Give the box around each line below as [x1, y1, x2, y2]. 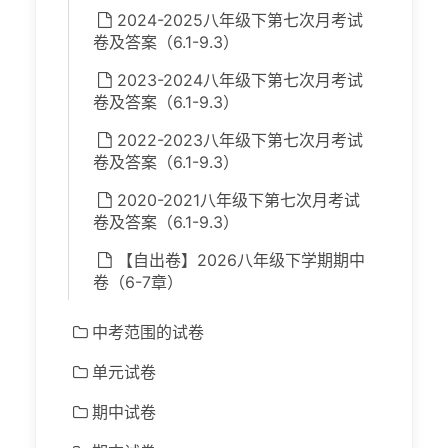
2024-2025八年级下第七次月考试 [117, 10, 363, 31]
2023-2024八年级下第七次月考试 [117, 70, 363, 91]
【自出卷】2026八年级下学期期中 [117, 250, 365, 271]
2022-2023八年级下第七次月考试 [117, 130, 363, 151]
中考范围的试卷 [92, 322, 204, 343]
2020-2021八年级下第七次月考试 [117, 190, 360, 211]
